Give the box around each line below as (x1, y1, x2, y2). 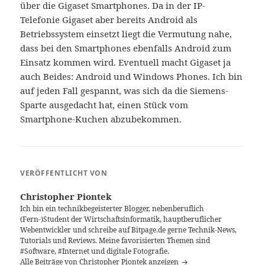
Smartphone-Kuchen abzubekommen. (20, 112, 182, 125)
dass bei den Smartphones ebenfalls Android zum (20, 41, 232, 54)
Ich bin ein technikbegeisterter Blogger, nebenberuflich (20, 203, 205, 214)
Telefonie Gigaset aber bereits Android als (20, 13, 198, 25)
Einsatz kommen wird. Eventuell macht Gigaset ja (20, 56, 231, 68)
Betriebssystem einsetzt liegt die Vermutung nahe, (20, 27, 232, 40)
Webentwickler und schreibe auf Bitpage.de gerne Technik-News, (20, 224, 237, 235)
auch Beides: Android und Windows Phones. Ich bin (20, 70, 243, 82)
